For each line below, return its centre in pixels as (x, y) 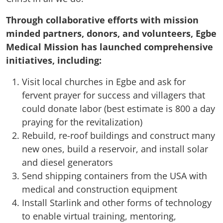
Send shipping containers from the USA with (114, 175)
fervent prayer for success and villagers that (113, 95)
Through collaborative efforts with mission (102, 20)
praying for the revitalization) (82, 122)
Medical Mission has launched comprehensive (110, 47)
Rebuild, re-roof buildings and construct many (118, 135)
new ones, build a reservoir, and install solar (115, 149)
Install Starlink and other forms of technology (117, 202)
